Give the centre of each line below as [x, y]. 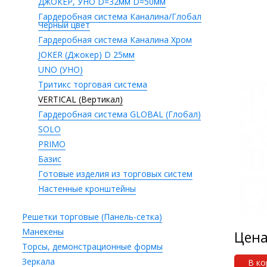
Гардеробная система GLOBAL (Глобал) [119, 114]
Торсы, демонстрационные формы [92, 246]
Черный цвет [64, 25]
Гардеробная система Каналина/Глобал [120, 16]
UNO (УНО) [60, 69]
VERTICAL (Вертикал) [80, 99]
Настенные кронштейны [87, 189]
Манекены [43, 232]
